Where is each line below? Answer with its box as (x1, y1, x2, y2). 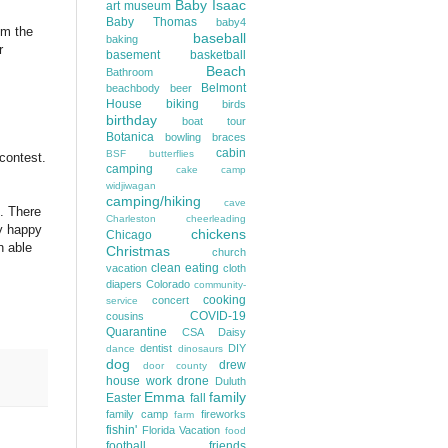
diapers (106, 278, 142, 290)
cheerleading (186, 213, 246, 224)
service (106, 295, 138, 306)
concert (152, 294, 189, 306)
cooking (203, 293, 246, 307)
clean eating (151, 261, 219, 275)
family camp (106, 408, 168, 420)
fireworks (201, 408, 247, 420)
